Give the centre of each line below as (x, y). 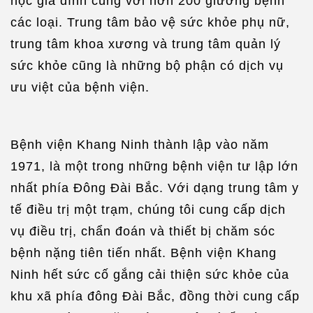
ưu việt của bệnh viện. (80, 87)
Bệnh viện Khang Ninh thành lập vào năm (140, 144)
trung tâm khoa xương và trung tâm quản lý (146, 44)
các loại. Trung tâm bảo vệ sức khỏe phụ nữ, (150, 22)
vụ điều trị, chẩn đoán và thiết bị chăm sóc (143, 231)
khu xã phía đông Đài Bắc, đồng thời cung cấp (155, 296)
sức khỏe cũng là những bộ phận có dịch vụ (147, 65)
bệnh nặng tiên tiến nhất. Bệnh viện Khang (144, 253)
